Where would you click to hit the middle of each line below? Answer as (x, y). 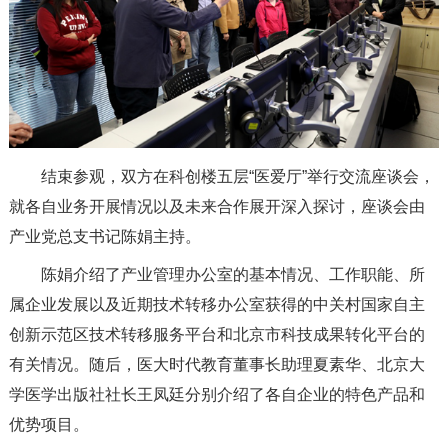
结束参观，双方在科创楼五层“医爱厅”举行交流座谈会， (237, 176)
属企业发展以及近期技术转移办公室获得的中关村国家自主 (216, 304)
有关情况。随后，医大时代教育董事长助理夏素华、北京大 (216, 364)
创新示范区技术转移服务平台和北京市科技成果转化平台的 (216, 334)
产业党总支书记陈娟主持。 (104, 236)
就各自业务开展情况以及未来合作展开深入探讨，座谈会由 (216, 206)
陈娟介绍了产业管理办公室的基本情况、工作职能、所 (232, 274)
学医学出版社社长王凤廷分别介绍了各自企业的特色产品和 (216, 394)
